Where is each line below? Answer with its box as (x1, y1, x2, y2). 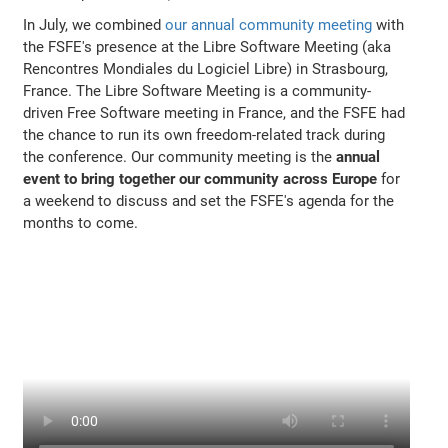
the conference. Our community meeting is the (23, 148, 337, 167)
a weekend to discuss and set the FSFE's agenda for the (23, 192, 395, 211)
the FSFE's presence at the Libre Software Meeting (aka (23, 38, 392, 57)
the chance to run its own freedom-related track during (23, 126, 386, 145)
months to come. (23, 214, 143, 233)
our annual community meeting (165, 16, 373, 35)
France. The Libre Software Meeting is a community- (23, 82, 372, 101)
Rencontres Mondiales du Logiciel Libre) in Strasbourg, (23, 60, 389, 79)
